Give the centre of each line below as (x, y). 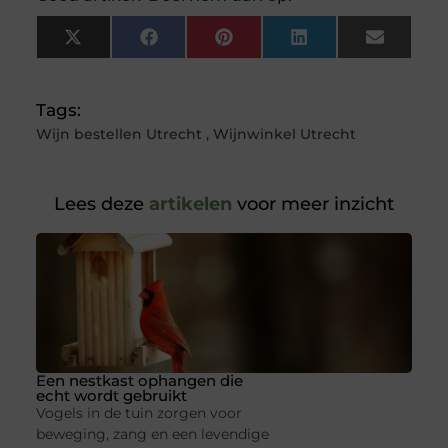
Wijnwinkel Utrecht (284, 134)
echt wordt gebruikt (111, 396)
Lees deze (99, 204)
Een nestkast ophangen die (139, 381)
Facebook (200, 44)
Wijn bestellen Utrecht (118, 134)
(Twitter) (117, 61)
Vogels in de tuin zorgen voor (138, 413)
